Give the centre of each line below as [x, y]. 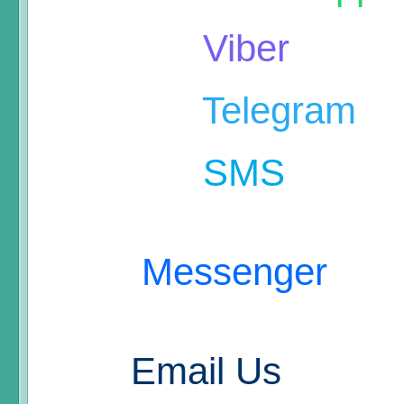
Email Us [206, 372]
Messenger [229, 272]
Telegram [274, 111]
